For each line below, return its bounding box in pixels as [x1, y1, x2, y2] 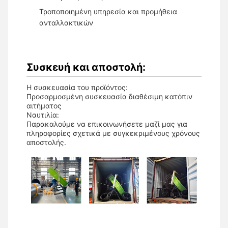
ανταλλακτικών [39, 18, 93, 27]
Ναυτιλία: [26, 110, 59, 120]
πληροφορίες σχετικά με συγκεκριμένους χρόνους [26, 129, 200, 138]
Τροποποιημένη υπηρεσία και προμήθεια [39, 7, 177, 16]
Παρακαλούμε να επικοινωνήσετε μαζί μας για [26, 120, 187, 129]
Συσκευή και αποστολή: [26, 61, 146, 74]
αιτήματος [26, 101, 62, 110]
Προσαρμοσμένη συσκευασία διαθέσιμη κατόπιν [26, 92, 192, 101]
